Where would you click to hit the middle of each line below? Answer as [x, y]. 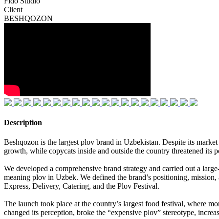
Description [23, 123]
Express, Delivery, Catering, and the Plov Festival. [82, 186]
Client [13, 10]
